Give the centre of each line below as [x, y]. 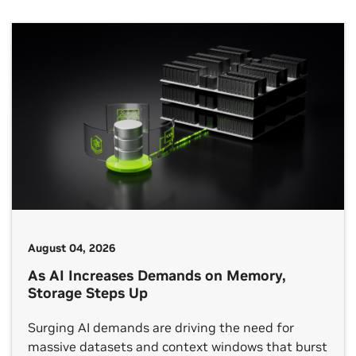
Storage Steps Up [88, 293]
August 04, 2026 [72, 248]
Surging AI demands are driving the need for [161, 328]
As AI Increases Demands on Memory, [157, 276]
